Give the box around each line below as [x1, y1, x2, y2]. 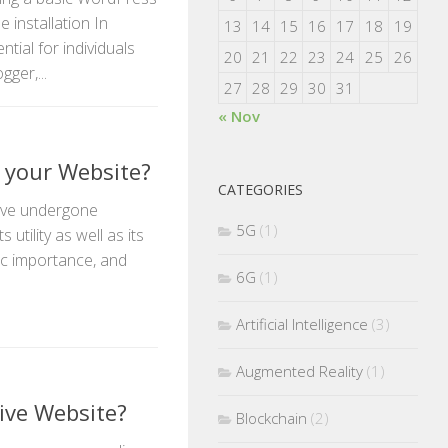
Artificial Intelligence [236, 314, 368, 334]
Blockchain [236, 408, 307, 428]
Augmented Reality [236, 361, 363, 381]
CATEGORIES [218, 180, 303, 199]
